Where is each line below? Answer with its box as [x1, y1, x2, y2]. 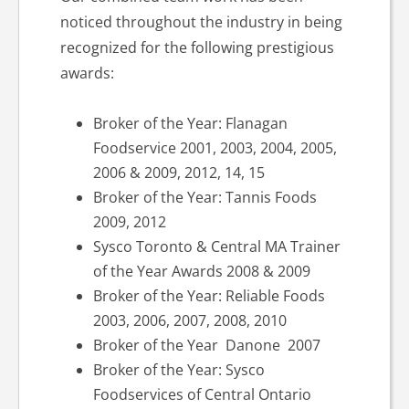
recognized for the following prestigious [59, 37, 334, 58]
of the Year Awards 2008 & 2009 [92, 261, 310, 281]
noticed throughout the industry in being [59, 12, 342, 32]
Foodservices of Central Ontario [92, 384, 311, 404]
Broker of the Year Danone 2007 [92, 335, 320, 355]
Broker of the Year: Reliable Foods [92, 286, 325, 306]
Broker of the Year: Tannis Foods [92, 187, 317, 207]
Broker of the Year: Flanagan [92, 113, 288, 133]
